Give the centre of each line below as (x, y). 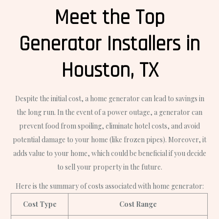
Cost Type (40, 204)
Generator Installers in (109, 45)
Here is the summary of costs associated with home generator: (109, 186)
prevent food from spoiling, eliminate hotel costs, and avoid (109, 126)
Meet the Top (109, 18)
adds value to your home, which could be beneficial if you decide (109, 153)
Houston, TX (109, 71)
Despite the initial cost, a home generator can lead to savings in (109, 99)
